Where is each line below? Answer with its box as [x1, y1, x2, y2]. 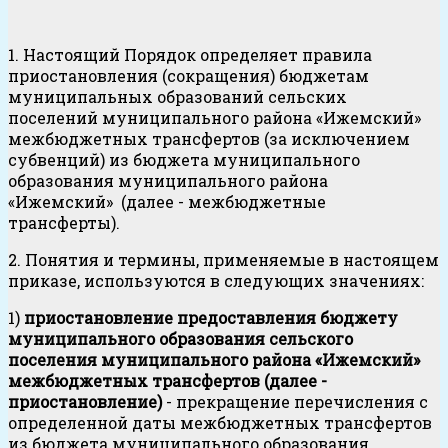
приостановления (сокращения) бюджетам [8, 65, 369, 87]
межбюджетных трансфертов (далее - [8, 370, 327, 392]
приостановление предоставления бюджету [24, 307, 398, 329]
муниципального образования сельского [8, 328, 353, 350]
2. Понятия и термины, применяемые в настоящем [8, 249, 439, 271]
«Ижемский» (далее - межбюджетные [8, 191, 326, 213]
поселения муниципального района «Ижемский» [8, 349, 420, 371]
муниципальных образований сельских [8, 86, 347, 108]
